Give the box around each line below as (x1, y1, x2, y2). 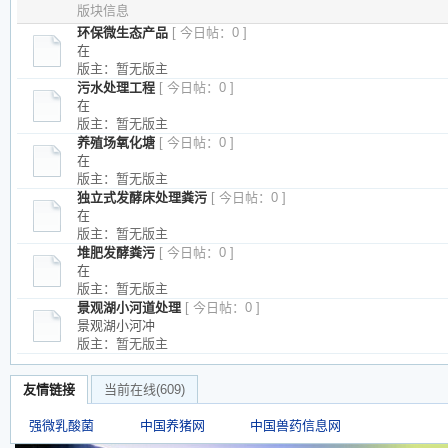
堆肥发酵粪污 (77, 245, 155, 260)
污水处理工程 (77, 80, 155, 95)
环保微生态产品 (77, 25, 168, 40)
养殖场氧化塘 (77, 135, 155, 150)
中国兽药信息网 (250, 418, 342, 433)
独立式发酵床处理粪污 (77, 190, 207, 205)
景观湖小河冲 (77, 318, 155, 333)
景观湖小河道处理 (77, 300, 181, 315)
